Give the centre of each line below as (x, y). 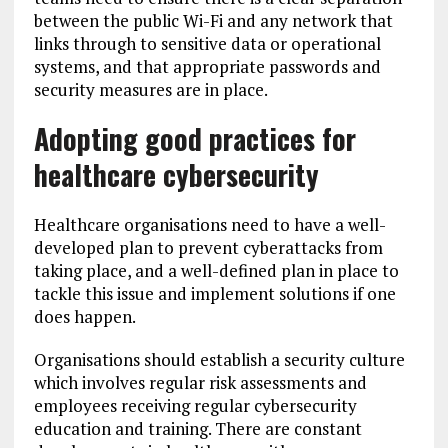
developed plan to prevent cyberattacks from (208, 248)
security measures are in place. (150, 90)
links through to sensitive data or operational (207, 44)
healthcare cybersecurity (176, 175)
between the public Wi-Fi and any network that (213, 21)
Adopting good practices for (194, 139)
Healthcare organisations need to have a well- (209, 225)
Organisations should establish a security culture (219, 360)
